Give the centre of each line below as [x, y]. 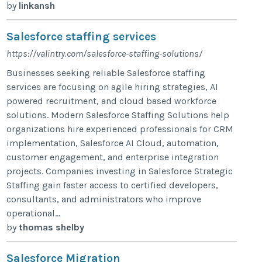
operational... [34, 213]
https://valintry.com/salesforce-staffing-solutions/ [105, 53]
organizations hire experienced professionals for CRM [120, 129]
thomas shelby [52, 227]
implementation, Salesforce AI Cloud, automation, [113, 143]
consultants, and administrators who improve [104, 199]
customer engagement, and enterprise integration [113, 157]
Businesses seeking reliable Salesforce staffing [106, 73]
